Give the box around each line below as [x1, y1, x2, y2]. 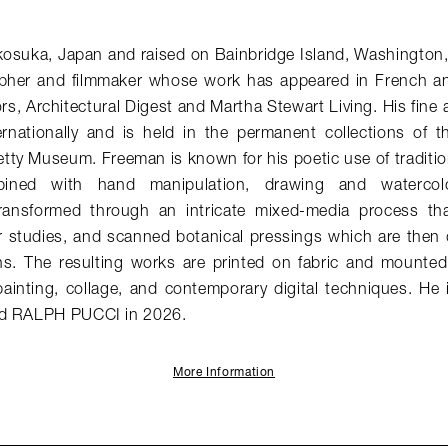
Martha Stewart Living [210, 100, 374, 116]
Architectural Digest [25, 100, 173, 116]
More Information [172, 367, 276, 379]
